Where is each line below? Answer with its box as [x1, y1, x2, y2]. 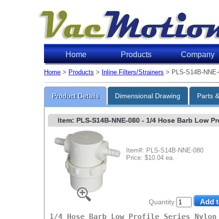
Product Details [51, 92, 99, 100]
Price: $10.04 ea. [126, 153, 175, 161]
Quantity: [149, 198, 176, 206]
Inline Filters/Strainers [102, 68, 164, 76]
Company [181, 50, 215, 59]
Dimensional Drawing [115, 92, 181, 100]
